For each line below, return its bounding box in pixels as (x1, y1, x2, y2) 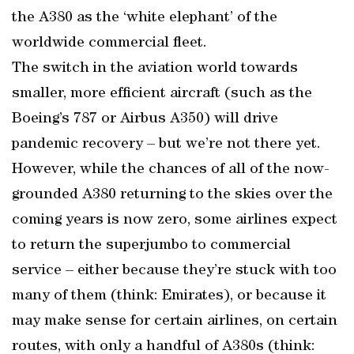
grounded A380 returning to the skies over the (12, 187, 333, 203)
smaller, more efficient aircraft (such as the (12, 86, 312, 102)
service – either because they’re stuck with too (12, 263, 337, 279)
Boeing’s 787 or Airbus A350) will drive (12, 111, 278, 127)
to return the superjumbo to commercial (12, 238, 291, 254)
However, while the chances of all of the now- (12, 162, 330, 178)
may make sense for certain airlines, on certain (12, 314, 337, 330)
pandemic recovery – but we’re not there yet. (12, 137, 321, 153)
